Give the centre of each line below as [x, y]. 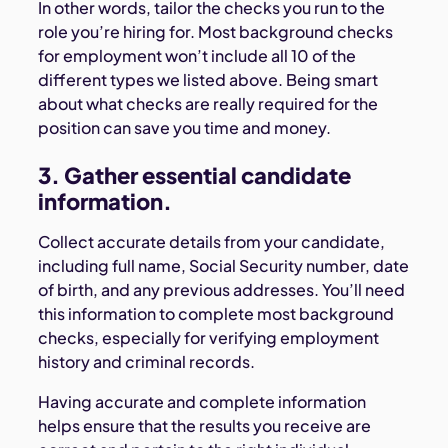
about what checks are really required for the [208, 104]
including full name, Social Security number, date [224, 266]
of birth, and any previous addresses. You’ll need [222, 290]
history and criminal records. [147, 362]
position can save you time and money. [185, 128]
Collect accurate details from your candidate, [212, 242]
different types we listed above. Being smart [208, 80]
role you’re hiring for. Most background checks [216, 32]
